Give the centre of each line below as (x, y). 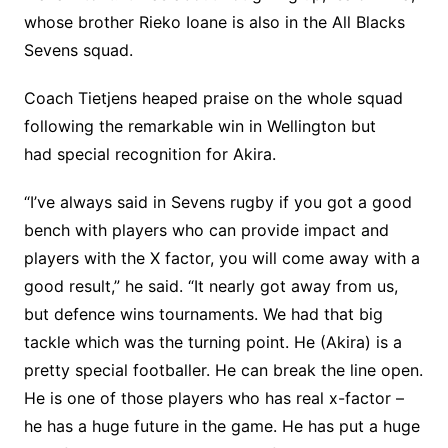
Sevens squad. (78, 50)
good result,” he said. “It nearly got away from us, (210, 286)
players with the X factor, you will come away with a (221, 258)
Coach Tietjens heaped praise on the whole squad (213, 98)
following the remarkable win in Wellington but (199, 126)
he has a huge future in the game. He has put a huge (221, 426)
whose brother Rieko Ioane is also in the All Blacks (214, 22)
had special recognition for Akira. (149, 154)
